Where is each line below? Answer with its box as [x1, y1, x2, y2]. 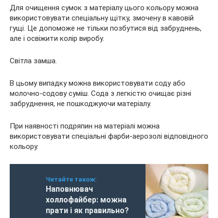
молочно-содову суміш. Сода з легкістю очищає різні [10, 89, 191, 98]
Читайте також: [46, 176, 97, 183]
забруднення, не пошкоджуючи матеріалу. [10, 99, 151, 108]
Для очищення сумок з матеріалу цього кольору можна [10, 3, 199, 12]
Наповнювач [46, 184, 93, 194]
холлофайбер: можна [46, 195, 127, 204]
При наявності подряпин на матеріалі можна [10, 122, 160, 130]
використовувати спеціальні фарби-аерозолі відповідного [10, 132, 208, 141]
